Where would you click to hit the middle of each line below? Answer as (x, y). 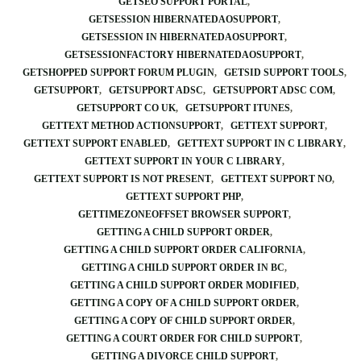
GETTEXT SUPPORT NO (276, 179)
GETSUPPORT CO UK (126, 108)
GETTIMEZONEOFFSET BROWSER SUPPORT (183, 214)
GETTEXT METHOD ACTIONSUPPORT (131, 126)
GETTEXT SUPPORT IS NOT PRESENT (122, 179)
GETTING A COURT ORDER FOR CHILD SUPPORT (183, 338)
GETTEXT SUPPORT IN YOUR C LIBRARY (183, 161)
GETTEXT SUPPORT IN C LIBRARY (260, 143)
